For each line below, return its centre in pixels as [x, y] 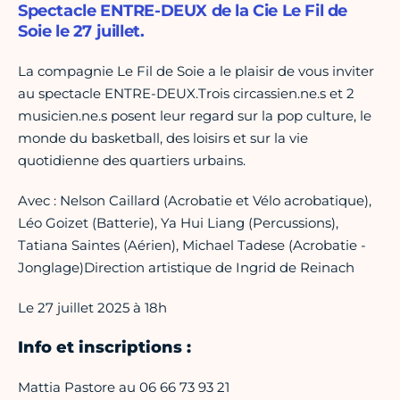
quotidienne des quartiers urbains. [132, 161]
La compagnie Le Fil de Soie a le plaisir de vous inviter [196, 71]
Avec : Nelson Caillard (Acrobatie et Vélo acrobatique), [195, 201]
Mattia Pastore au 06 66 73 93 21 [124, 387]
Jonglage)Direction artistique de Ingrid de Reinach [186, 268]
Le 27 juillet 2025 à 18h [92, 308]
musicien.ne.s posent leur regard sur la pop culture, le [195, 116]
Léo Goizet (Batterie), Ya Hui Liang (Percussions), [178, 223]
